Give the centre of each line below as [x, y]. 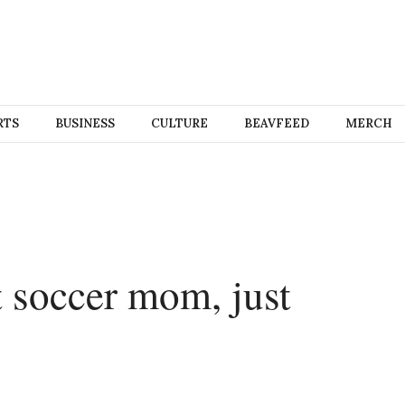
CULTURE [179, 123]
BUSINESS [85, 123]
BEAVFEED [276, 123]
